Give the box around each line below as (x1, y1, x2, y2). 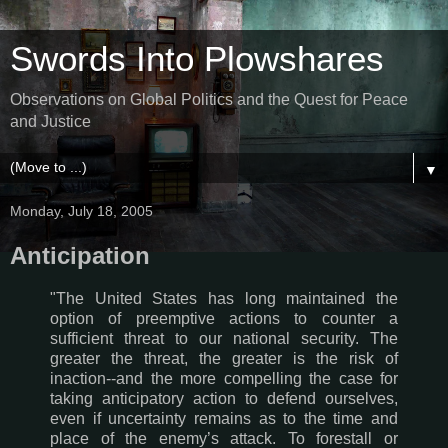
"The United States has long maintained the (50, 289, 398, 307)
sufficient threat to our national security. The (50, 329, 398, 347)
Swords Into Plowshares (10, 40, 384, 78)
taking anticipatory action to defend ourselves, (50, 389, 398, 407)
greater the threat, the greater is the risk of (50, 349, 398, 367)
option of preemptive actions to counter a (50, 309, 398, 327)
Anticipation (10, 242, 150, 269)
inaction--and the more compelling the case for (50, 369, 398, 387)
